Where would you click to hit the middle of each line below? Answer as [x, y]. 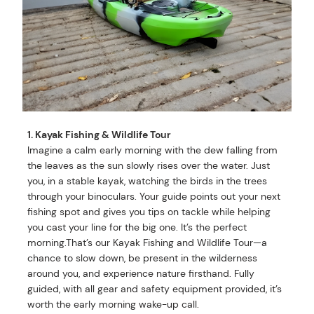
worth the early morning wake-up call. [114, 304]
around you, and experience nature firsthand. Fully [141, 273]
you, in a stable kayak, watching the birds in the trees [148, 180]
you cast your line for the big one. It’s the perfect [137, 227]
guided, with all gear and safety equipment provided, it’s [155, 288]
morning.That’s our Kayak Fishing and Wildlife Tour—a [148, 242]
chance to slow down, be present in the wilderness [143, 258]
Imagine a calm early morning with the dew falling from [153, 150]
